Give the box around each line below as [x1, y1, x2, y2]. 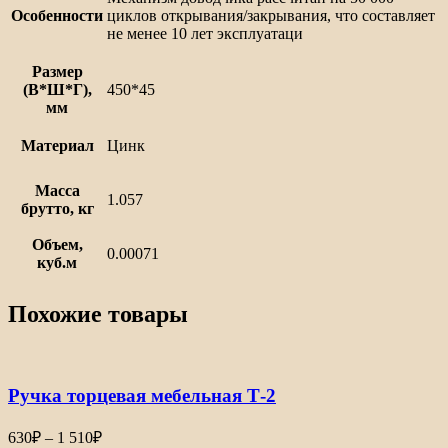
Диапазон [101, 424, 167, 442]
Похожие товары [8, 301, 188, 328]
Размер [31, 62, 83, 80]
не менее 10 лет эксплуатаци [107, 24, 303, 42]
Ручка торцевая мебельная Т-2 [8, 385, 276, 407]
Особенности [11, 6, 103, 24]
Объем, [31, 235, 83, 253]
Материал [20, 136, 94, 154]
